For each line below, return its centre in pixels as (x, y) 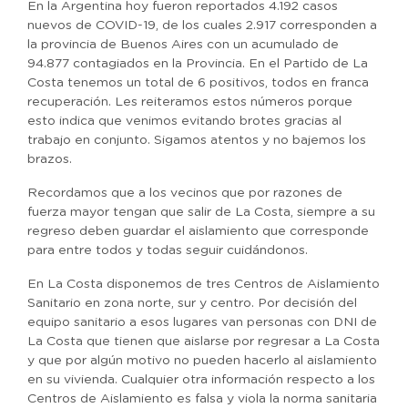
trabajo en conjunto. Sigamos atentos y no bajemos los (197, 140)
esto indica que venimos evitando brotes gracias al (184, 121)
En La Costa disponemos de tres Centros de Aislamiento (204, 284)
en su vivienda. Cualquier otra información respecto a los (201, 380)
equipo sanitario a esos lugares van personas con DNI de (202, 322)
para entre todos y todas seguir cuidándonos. (168, 250)
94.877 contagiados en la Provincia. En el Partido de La (198, 64)
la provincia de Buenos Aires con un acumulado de (183, 45)
